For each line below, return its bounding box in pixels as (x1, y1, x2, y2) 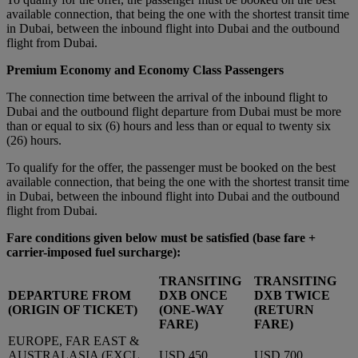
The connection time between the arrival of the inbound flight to (6, 90, 328, 105)
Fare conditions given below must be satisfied (6, 231, 253, 245)
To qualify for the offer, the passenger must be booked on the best (6, 161, 336, 175)
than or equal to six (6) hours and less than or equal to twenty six (6, 119, 331, 133)
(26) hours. (6, 133, 62, 148)
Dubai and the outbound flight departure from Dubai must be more (6, 105, 341, 119)
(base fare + (253, 231, 316, 245)
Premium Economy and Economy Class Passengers (6, 63, 284, 78)
